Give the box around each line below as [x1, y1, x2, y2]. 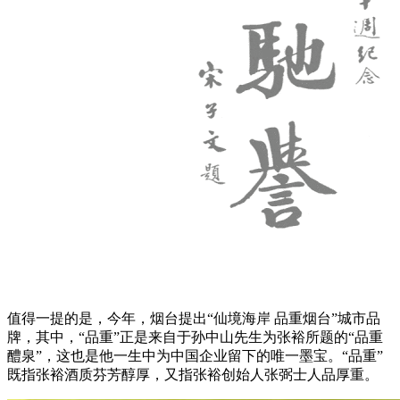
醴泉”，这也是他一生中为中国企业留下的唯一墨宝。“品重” [7, 347, 383, 363]
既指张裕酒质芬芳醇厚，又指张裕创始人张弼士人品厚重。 [7, 366, 379, 382]
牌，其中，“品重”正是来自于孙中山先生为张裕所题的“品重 [7, 329, 383, 345]
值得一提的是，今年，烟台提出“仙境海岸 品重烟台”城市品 [7, 310, 380, 326]
